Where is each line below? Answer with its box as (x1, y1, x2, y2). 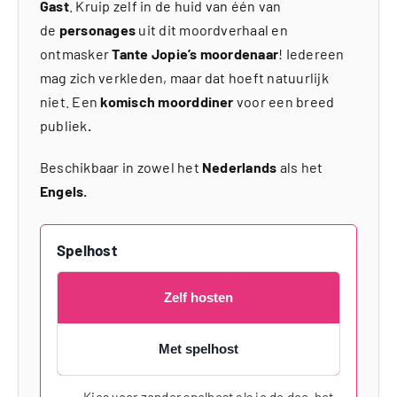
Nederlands (201, 159, 277, 175)
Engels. (39, 183, 88, 199)
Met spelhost (159, 341, 238, 356)
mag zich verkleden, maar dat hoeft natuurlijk (39, 69, 329, 86)
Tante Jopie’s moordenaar (112, 45, 279, 62)
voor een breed (236, 93, 335, 110)
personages (56, 21, 136, 38)
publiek (39, 117, 88, 134)
